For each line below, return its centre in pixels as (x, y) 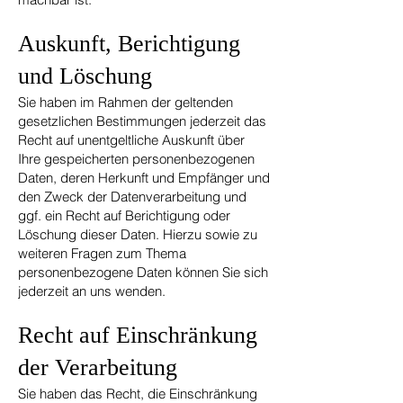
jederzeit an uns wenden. (92, 291)
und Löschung (85, 76)
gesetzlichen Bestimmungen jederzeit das (142, 121)
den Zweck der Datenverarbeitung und (132, 197)
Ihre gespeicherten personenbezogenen (136, 159)
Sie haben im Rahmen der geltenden (125, 102)
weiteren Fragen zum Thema (102, 253)
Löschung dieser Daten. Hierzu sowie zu (138, 234)
